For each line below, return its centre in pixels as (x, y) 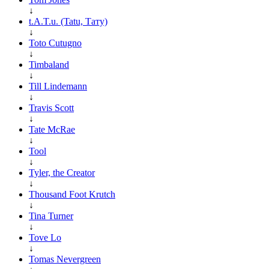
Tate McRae (52, 129)
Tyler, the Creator (62, 172)
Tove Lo (45, 237)
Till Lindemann (58, 86)
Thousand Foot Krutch (72, 194)
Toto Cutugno (55, 43)
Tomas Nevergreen (65, 259)
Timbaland (49, 64)
